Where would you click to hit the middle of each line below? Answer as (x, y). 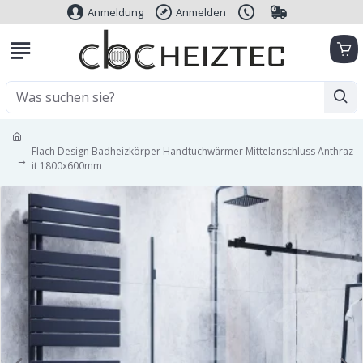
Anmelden (201, 12)
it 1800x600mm (67, 166)
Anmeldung (115, 12)
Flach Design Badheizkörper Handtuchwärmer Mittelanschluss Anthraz (192, 151)
